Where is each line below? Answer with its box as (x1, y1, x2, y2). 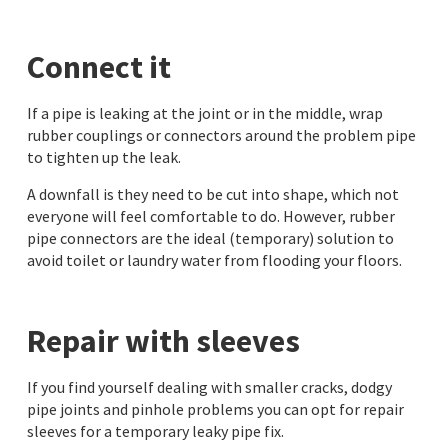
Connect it (26, 47, 171, 88)
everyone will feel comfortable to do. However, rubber (26, 205, 395, 226)
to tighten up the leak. (26, 147, 181, 168)
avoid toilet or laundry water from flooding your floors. (26, 249, 402, 270)
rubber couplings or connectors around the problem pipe (26, 125, 416, 146)
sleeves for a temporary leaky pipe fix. (26, 420, 284, 441)
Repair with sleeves (26, 320, 300, 361)
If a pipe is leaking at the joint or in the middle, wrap (26, 103, 383, 124)
